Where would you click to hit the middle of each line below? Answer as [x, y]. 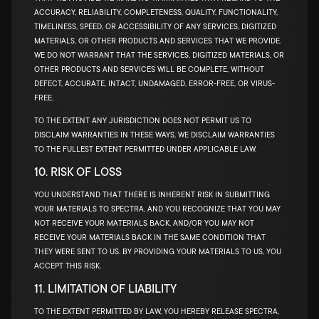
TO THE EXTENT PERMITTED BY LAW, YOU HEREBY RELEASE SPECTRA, [157, 312]
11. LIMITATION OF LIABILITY [105, 289]
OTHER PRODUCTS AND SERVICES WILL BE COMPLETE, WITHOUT [149, 70]
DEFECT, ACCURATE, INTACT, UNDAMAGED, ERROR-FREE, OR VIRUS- [155, 84]
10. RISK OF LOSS [78, 172]
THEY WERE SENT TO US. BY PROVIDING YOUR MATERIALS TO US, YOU [158, 252]
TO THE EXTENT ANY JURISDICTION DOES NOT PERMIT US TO [143, 121]
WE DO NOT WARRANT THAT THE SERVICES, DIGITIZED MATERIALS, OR [159, 56]
